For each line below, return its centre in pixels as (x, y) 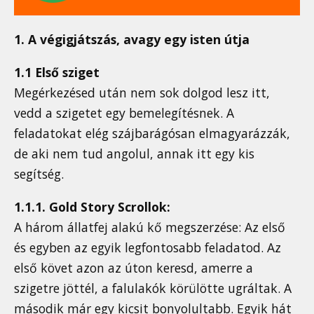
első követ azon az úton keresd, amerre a (134, 267)
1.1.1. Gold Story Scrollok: (92, 206)
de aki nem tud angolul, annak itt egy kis (134, 153)
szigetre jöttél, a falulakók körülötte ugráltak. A (153, 288)
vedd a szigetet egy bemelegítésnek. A (124, 112)
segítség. (39, 173)
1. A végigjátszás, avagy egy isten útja (132, 40)
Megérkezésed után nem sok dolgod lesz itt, (142, 92)
